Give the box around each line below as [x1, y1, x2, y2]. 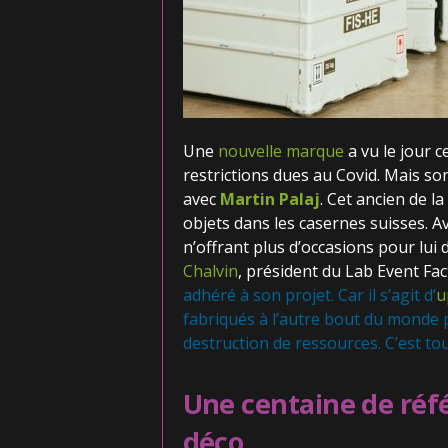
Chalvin [182, 260, 238, 282]
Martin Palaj [219, 188, 320, 210]
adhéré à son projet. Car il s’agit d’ [182, 284, 436, 306]
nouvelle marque [217, 140, 344, 162]
